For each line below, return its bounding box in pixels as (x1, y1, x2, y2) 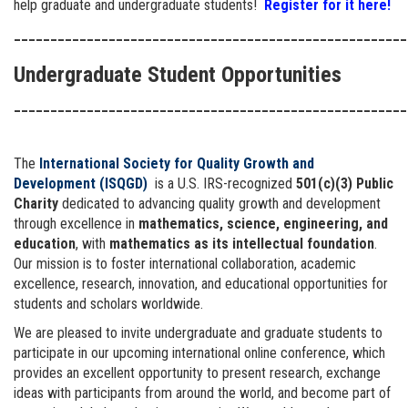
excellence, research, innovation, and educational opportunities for (14, 274, 388, 292)
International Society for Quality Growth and (39, 154, 314, 172)
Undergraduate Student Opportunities (14, 61, 342, 87)
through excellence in (14, 214, 138, 232)
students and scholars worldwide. (14, 294, 203, 312)
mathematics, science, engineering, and (138, 214, 388, 232)
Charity (14, 194, 58, 212)
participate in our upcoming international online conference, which (14, 343, 385, 362)
